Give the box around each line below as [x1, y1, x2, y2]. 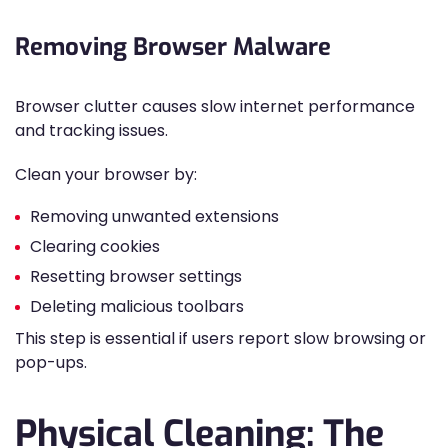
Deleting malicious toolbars [30, 295, 244, 318]
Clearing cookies [30, 235, 160, 258]
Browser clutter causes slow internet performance [15, 95, 415, 118]
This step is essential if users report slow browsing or [15, 327, 426, 350]
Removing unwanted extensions [30, 205, 279, 228]
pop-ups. [15, 351, 87, 374]
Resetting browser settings [30, 265, 242, 288]
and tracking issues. [15, 119, 168, 142]
